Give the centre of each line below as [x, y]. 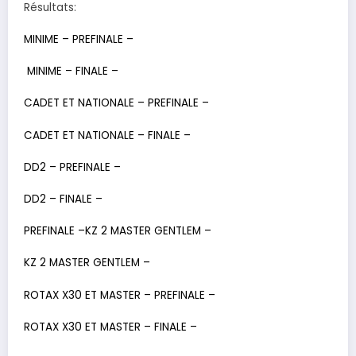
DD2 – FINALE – [63, 199]
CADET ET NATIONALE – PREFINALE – [116, 103]
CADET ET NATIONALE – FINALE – [107, 135]
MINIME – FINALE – [73, 72]
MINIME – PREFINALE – [79, 40]
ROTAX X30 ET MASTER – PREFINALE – [120, 295]
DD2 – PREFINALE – [72, 167]
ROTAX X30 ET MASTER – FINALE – [110, 327]
